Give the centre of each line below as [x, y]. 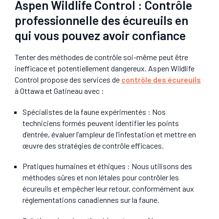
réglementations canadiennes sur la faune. [91, 200]
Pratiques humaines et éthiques [74, 166]
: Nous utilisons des [159, 166]
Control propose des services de [68, 79]
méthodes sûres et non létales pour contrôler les [101, 177]
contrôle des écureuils [161, 79]
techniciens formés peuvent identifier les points [101, 123]
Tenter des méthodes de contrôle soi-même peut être [101, 57]
